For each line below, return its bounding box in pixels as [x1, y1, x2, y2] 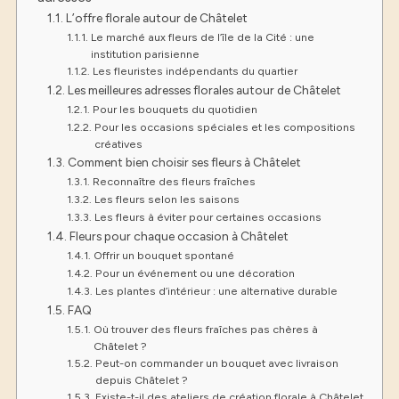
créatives [94, 137, 142, 151]
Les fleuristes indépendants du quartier [92, 64, 297, 77]
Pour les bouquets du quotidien [92, 102, 257, 116]
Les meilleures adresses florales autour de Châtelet [67, 83, 341, 97]
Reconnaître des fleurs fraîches [92, 175, 256, 188]
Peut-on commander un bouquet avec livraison [94, 356, 338, 370]
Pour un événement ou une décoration [94, 266, 295, 280]
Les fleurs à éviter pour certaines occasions [94, 210, 322, 224]
